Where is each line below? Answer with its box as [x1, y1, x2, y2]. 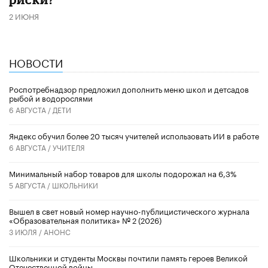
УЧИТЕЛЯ [53, 141, 85, 153]
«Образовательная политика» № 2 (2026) [9, 213, 162, 226]
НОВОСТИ [9, 53, 63, 71]
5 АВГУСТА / [9, 178, 52, 190]
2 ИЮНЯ [9, 9, 39, 22]
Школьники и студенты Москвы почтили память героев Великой [9, 251, 248, 263]
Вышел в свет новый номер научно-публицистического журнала [9, 204, 249, 217]
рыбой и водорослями [9, 91, 93, 103]
